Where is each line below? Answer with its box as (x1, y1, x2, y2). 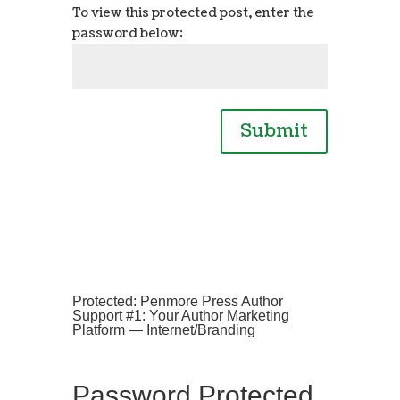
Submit (240, 119, 309, 145)
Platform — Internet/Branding (71, 321, 255, 337)
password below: (71, 25, 183, 43)
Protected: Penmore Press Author (71, 293, 283, 309)
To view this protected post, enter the (71, 4, 314, 22)
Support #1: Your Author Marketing (71, 307, 289, 323)
